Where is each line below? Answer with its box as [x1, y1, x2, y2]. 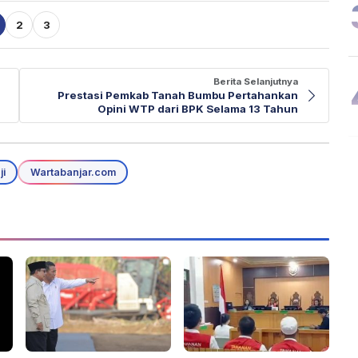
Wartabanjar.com [30, 165, 116, 178]
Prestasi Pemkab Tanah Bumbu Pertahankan [58, 89, 298, 102]
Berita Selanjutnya [213, 76, 298, 88]
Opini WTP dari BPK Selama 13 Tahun [97, 102, 298, 116]
